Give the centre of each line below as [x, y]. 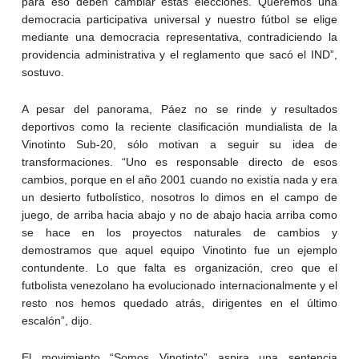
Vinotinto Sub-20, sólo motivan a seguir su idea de [179, 144]
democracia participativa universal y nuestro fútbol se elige [179, 19]
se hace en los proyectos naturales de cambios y [179, 232]
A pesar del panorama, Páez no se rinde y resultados [179, 109]
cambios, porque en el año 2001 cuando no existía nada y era [179, 179]
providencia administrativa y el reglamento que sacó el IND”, [179, 54]
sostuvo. [42, 72]
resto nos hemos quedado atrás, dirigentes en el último [179, 303]
